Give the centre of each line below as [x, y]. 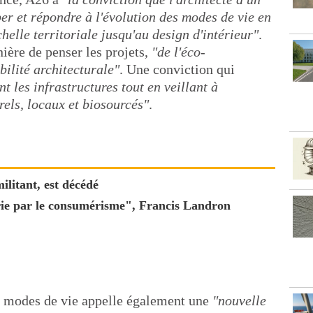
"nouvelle [239, 300]
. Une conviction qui [177, 69]
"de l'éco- [179, 51]
